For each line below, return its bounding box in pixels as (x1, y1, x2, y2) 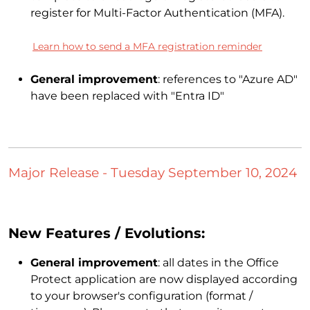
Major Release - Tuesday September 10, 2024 (8, 164, 297, 181)
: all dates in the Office (158, 256, 279, 270)
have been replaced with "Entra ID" (30, 89, 224, 102)
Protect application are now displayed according (30, 273, 298, 286)
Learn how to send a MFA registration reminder (33, 39, 262, 53)
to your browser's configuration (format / (30, 289, 253, 303)
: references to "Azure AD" (158, 72, 298, 86)
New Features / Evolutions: (8, 225, 205, 242)
